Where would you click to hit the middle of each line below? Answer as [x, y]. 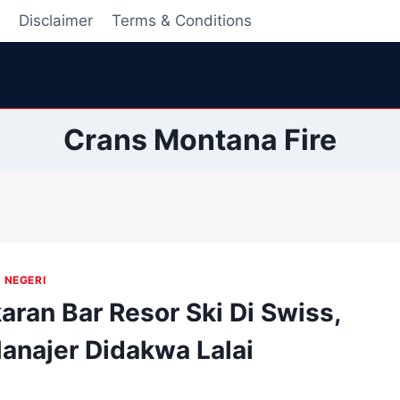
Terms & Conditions [181, 21]
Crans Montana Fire [200, 140]
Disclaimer [56, 21]
